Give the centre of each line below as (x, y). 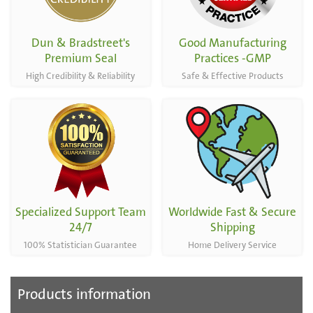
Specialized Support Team (80, 212)
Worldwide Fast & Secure (233, 212)
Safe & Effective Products (232, 77)
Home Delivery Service (233, 246)
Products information (84, 295)
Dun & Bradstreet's (80, 43)
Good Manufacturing (232, 43)
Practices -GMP (232, 59)
